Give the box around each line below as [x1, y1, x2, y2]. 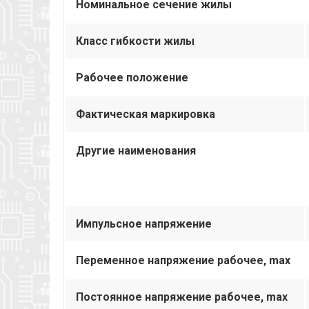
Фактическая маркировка [76, 107, 215, 121]
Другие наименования [76, 143, 196, 157]
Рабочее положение [76, 70, 188, 84]
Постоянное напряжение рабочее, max [76, 290, 288, 303]
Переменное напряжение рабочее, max [76, 253, 290, 267]
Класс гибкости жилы [76, 34, 195, 48]
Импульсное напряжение [76, 217, 212, 230]
